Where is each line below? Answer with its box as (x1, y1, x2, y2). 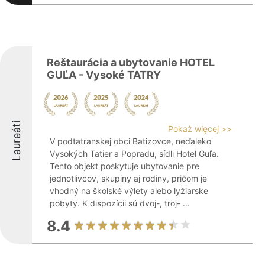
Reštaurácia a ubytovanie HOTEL (47, 56, 215, 69)
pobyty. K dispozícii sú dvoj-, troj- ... (50, 198, 190, 208)
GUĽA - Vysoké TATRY (47, 69, 161, 81)
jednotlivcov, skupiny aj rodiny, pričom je (50, 173, 207, 183)
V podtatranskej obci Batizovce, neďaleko (50, 136, 211, 146)
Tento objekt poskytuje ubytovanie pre (50, 161, 199, 171)
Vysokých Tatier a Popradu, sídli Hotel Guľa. (50, 148, 219, 159)
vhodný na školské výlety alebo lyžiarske (50, 186, 208, 196)
